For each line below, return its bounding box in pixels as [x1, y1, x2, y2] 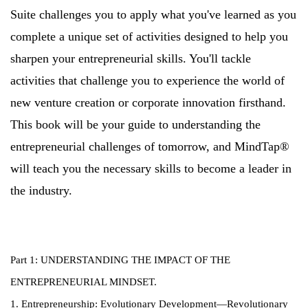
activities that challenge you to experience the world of [10, 74, 285, 88]
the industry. [10, 184, 72, 198]
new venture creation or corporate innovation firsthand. [10, 96, 286, 110]
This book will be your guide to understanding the [10, 118, 261, 132]
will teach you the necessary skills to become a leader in [10, 162, 291, 176]
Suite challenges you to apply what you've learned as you [10, 8, 296, 22]
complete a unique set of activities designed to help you [10, 30, 288, 44]
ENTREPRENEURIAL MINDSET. [10, 276, 157, 288]
